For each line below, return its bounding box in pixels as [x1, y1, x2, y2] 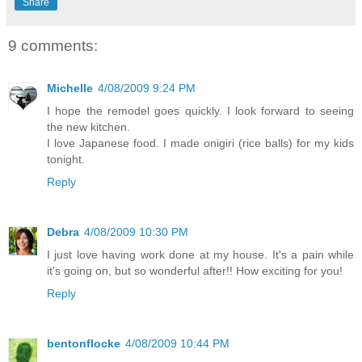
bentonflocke [47, 336, 120, 350]
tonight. [47, 152, 85, 166]
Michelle [47, 81, 93, 95]
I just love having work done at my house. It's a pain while [47, 247, 354, 261]
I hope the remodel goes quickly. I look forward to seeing [47, 103, 354, 117]
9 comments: [8, 37, 98, 55]
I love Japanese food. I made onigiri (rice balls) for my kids [47, 136, 354, 149]
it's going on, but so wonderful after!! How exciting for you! [47, 263, 343, 277]
